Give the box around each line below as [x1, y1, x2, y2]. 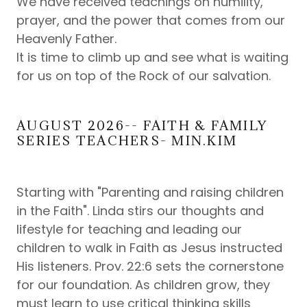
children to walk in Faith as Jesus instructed [16, 239, 282, 256]
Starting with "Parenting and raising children [16, 184, 284, 201]
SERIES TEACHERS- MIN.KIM [16, 132, 237, 149]
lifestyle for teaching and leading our [16, 221, 242, 238]
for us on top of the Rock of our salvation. [16, 67, 271, 84]
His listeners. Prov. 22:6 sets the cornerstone [16, 258, 284, 275]
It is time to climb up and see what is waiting [16, 49, 288, 66]
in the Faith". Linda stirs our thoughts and [16, 202, 264, 219]
